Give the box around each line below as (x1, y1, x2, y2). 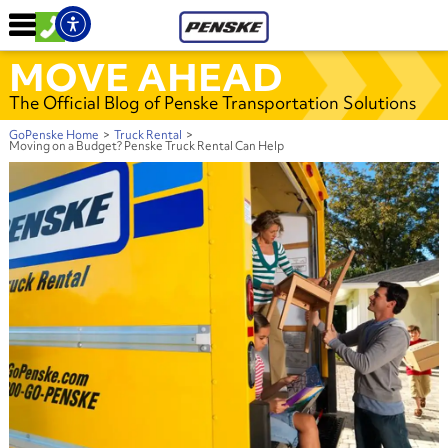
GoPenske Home (8, 126, 99, 143)
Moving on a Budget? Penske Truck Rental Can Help (8, 137, 284, 154)
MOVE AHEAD (8, 50, 283, 103)
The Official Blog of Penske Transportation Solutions (8, 90, 416, 114)
